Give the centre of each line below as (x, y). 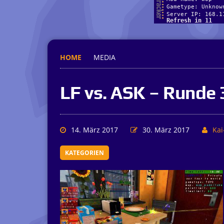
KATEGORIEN (84, 153)
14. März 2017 (94, 130)
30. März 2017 (166, 130)
